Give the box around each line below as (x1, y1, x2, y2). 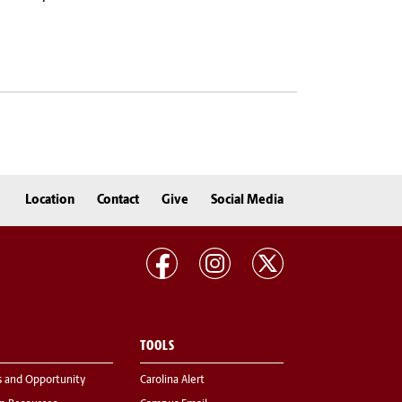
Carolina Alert (140, 375, 205, 387)
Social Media (211, 193, 284, 207)
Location (25, 193, 74, 207)
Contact (97, 193, 139, 207)
